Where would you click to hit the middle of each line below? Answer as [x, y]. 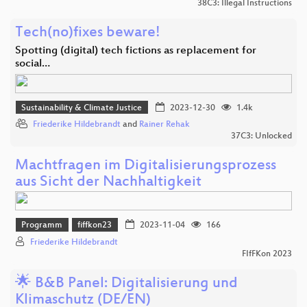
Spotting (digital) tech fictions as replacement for [136, 51]
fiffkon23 [95, 226]
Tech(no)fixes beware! [88, 33]
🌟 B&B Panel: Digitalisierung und [126, 284]
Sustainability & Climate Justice [82, 108]
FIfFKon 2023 [267, 254]
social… [33, 64]
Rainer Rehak [164, 125]
